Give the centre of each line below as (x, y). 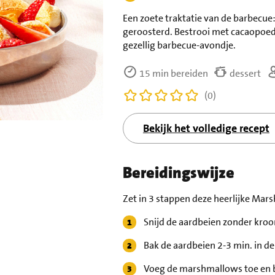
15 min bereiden (172, 74)
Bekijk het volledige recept (206, 129)
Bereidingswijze (178, 173)
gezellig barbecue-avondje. (179, 45)
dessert (244, 74)
